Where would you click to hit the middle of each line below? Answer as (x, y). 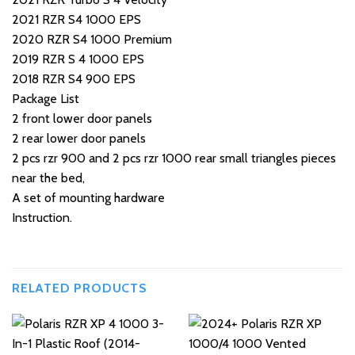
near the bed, (48, 178)
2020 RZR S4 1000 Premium (92, 40)
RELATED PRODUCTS (80, 288)
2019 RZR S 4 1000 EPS (78, 59)
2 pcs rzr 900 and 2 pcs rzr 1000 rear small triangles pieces (174, 158)
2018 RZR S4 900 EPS (74, 79)
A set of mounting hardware (88, 198)
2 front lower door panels (82, 119)
